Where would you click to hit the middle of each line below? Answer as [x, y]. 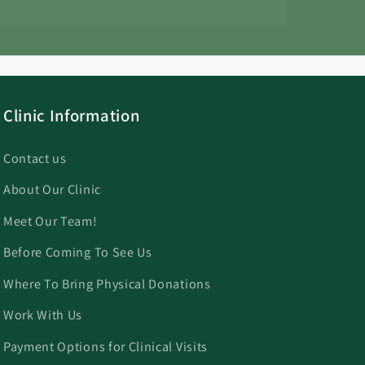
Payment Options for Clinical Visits [105, 346]
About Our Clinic [52, 190]
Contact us [35, 158]
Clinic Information [71, 115]
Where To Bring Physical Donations [107, 284]
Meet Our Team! [50, 221]
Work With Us [43, 315]
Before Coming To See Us [77, 253]
